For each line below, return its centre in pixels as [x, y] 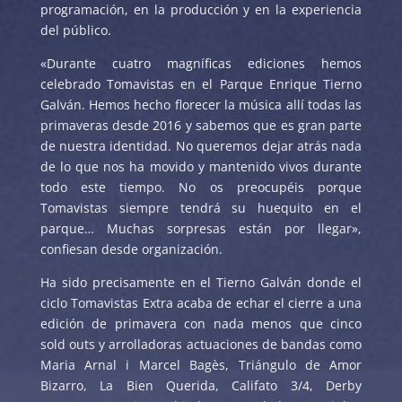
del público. [75, 30]
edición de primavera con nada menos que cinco [201, 323]
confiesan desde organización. [131, 249]
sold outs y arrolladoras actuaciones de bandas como [201, 344]
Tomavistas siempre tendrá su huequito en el [201, 208]
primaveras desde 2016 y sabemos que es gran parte [201, 125]
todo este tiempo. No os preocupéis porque [201, 187]
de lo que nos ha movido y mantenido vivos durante [201, 166]
